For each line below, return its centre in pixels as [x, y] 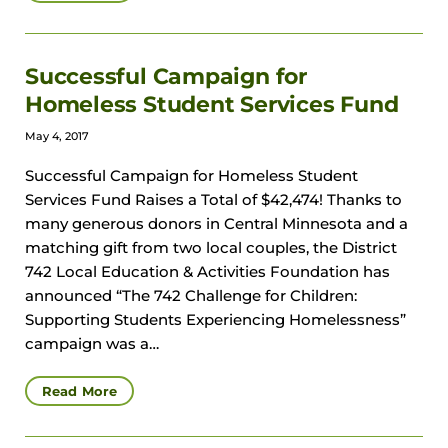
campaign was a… [92, 344]
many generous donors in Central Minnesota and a [216, 224]
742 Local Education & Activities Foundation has [207, 272]
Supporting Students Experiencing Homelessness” [215, 320]
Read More [80, 391]
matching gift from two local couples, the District [211, 248]
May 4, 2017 [57, 136]
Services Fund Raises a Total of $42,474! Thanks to [213, 200]
